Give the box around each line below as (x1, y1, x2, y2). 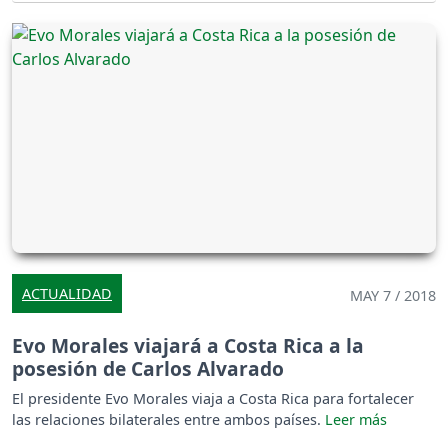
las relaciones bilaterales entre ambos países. (12, 409, 325, 429)
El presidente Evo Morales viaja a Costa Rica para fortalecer (12, 388, 414, 408)
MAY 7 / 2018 (350, 285, 436, 305)
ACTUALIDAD (22, 283, 112, 303)
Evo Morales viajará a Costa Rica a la (12, 331, 364, 359)
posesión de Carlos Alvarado (12, 354, 284, 382)
